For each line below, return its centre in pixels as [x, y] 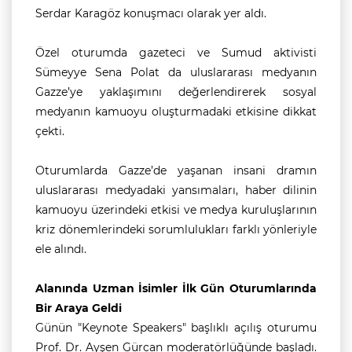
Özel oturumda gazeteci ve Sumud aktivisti [176, 53]
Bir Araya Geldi [79, 308]
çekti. [50, 131]
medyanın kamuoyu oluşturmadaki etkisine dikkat [176, 112]
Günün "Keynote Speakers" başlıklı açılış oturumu [176, 328]
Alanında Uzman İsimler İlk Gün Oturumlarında [176, 288]
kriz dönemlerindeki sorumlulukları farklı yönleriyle [176, 229]
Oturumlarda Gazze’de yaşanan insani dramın [176, 170]
